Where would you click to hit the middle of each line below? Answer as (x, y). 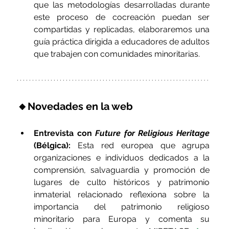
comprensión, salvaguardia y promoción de (122, 170)
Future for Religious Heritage (153, 133)
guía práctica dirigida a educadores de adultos (122, 42)
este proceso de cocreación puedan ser (122, 17)
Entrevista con (65, 133)
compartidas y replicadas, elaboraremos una (122, 30)
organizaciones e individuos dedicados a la (122, 158)
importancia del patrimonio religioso (122, 207)
